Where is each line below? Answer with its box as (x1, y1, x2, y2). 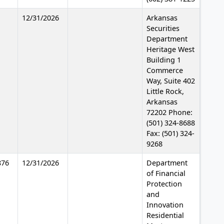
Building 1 (146, 54, 181, 64)
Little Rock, (146, 86, 184, 96)
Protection (146, 178, 182, 188)
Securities (146, 23, 179, 33)
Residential (146, 210, 184, 220)
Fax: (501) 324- (146, 128, 194, 138)
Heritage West (146, 44, 194, 54)
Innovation (146, 199, 183, 209)
